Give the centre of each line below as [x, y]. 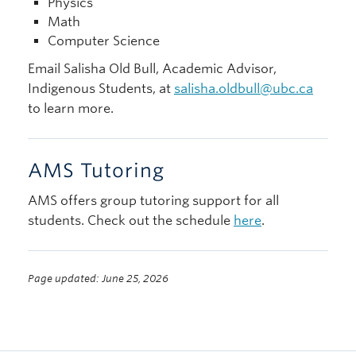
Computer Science [104, 41]
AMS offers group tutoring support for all [153, 201]
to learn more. [71, 108]
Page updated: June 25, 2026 [98, 279]
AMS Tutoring [96, 170]
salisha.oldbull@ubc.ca [244, 89]
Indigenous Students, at [101, 89]
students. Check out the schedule [131, 221]
